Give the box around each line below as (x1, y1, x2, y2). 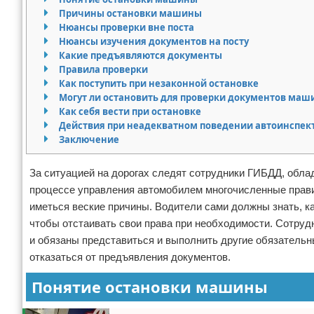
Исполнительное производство (18, 45, 192, 61)
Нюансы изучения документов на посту (59, 34, 249, 48)
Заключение (59, 132, 119, 146)
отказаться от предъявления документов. (29, 250, 231, 263)
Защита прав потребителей (18, 108, 170, 124)
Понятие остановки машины (32, 275, 268, 297)
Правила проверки (59, 62, 148, 76)
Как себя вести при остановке (59, 104, 201, 118)
